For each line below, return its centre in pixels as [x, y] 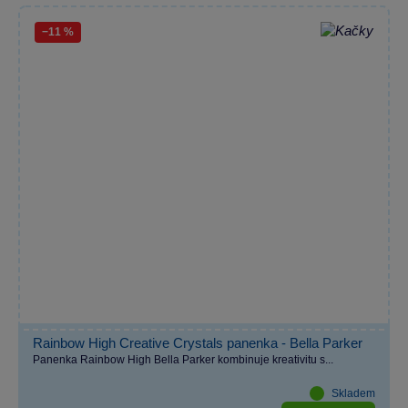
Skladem [353, 393]
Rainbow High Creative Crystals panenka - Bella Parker [198, 342]
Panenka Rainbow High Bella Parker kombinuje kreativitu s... [183, 359]
